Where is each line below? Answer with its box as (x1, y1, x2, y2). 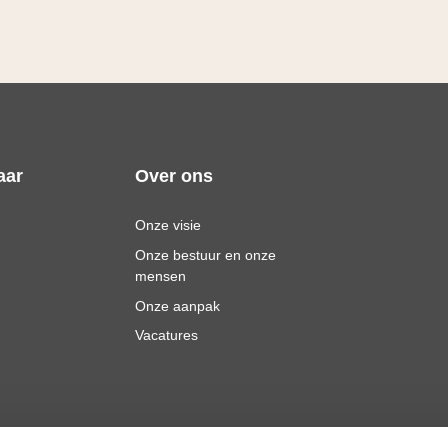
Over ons (134, 166, 213, 186)
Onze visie (134, 217, 201, 233)
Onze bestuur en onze (134, 246, 276, 263)
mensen (134, 267, 186, 284)
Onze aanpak (134, 297, 220, 314)
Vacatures (134, 327, 198, 344)
